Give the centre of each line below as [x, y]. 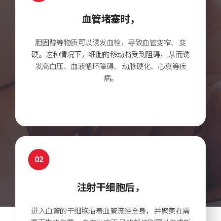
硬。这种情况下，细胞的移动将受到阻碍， [99, 54]
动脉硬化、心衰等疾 [153, 66]
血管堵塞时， [110, 18]
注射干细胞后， [110, 186]
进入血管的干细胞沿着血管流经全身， [92, 210]
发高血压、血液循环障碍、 [78, 66]
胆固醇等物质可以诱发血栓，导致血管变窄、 [106, 42]
